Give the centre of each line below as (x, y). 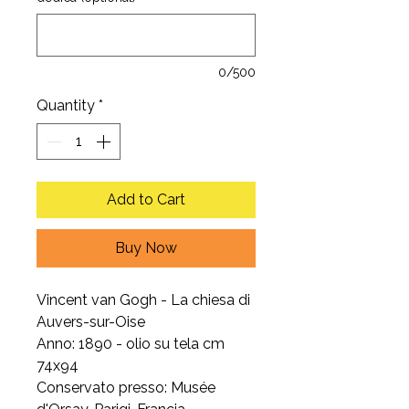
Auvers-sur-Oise (91, 322)
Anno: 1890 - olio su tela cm (131, 344)
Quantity (66, 105)
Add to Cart (146, 199)
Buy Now (146, 248)
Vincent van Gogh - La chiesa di (143, 300)
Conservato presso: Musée (126, 388)
